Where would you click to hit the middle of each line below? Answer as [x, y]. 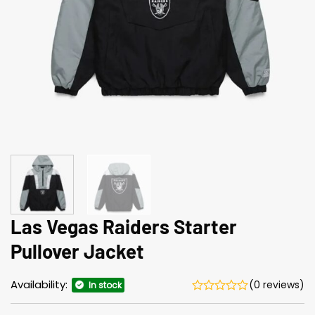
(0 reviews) [277, 284]
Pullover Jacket [77, 251]
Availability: [40, 284]
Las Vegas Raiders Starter [124, 226]
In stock [105, 285]
